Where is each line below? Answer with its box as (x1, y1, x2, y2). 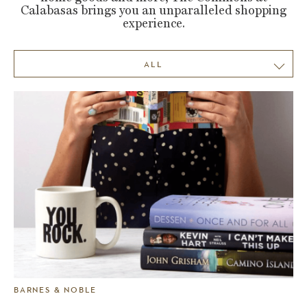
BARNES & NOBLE (14, 284, 97, 296)
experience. (122, 16, 185, 30)
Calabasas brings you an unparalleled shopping (21, 3, 286, 17)
